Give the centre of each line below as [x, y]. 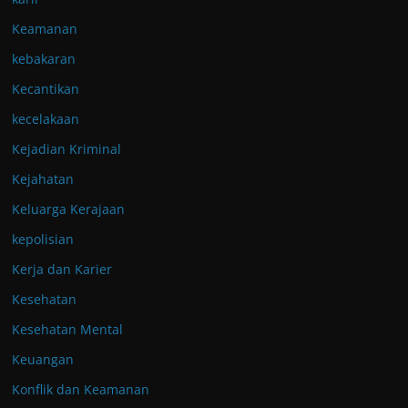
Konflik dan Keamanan [81, 389]
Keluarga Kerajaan [68, 209]
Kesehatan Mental [67, 329]
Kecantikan [46, 89]
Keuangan [43, 359]
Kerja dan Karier [62, 269]
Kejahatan [43, 179]
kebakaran [44, 59]
